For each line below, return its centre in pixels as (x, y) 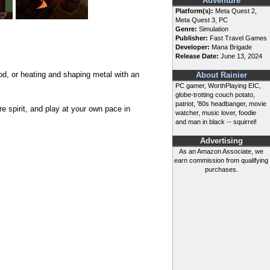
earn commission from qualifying (221, 161)
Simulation (213, 29)
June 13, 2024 (240, 56)
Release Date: (197, 56)
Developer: (193, 47)
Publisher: (192, 38)
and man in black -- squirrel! (216, 122)
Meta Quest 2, (235, 11)
